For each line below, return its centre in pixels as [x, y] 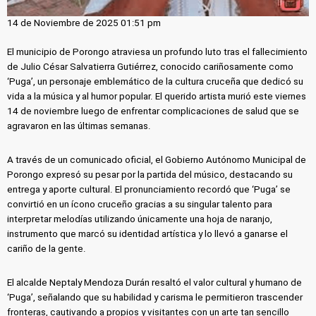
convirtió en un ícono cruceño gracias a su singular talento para [140, 204]
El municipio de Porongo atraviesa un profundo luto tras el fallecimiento [158, 52]
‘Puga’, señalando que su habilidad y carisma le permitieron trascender [155, 297]
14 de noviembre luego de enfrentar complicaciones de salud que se [153, 111]
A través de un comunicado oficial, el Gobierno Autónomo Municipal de [157, 159]
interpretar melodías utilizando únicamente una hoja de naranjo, [140, 219]
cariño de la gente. [47, 248]
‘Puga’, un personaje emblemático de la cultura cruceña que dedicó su [156, 82]
